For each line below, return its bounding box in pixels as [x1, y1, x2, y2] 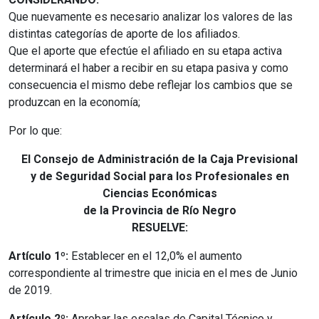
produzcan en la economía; [9, 95, 140, 109]
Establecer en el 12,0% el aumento [68, 249, 242, 263]
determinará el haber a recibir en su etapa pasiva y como [9, 61, 288, 75]
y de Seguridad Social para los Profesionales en [30, 169, 289, 183]
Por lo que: [9, 123, 62, 137]
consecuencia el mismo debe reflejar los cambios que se [9, 78, 293, 92]
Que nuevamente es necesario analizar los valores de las [9, 9, 293, 23]
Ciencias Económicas [102, 186, 217, 200]
